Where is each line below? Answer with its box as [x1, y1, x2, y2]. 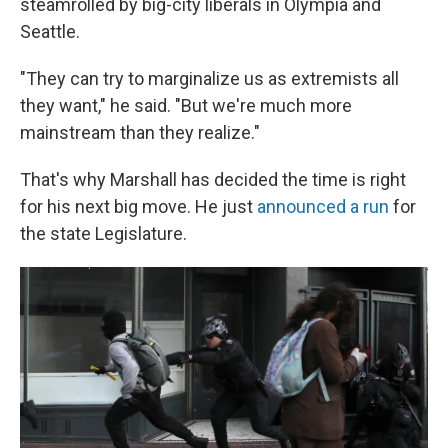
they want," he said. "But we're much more [20, 95, 352, 117]
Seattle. [20, 21, 80, 43]
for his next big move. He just [20, 196, 257, 218]
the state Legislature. [20, 223, 187, 245]
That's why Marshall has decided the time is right [20, 169, 406, 191]
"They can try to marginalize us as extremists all [20, 68, 399, 90]
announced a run [257, 196, 389, 218]
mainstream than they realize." [20, 122, 260, 144]
